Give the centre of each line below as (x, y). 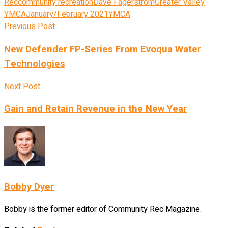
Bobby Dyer (29, 187)
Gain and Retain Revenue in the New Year (95, 109)
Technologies (35, 63)
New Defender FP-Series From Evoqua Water (103, 49)
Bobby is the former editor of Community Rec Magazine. (103, 209)
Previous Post (30, 27)
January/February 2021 (67, 15)
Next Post (22, 86)
